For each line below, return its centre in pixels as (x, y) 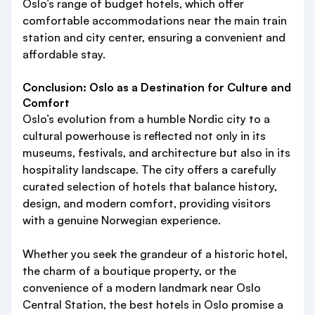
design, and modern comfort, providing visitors (147, 203)
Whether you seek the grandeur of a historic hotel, (155, 254)
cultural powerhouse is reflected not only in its (144, 136)
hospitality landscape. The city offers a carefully (149, 169)
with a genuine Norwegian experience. (122, 220)
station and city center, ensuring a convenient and (154, 37)
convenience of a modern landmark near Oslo (142, 288)
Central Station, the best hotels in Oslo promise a (153, 304)
